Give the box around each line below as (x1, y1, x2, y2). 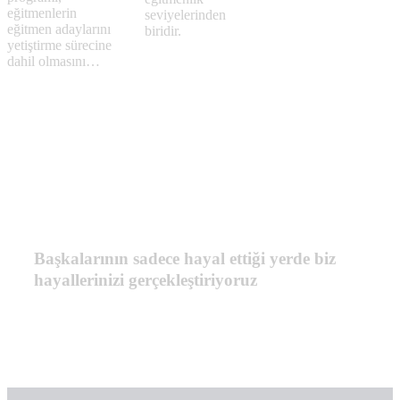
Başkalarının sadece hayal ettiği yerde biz (34, 248, 336, 268)
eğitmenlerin (7, 4, 77, 21)
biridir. (144, 22, 181, 38)
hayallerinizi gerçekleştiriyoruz (34, 270, 257, 289)
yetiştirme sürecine (7, 37, 112, 53)
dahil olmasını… (7, 53, 100, 69)
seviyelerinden (144, 6, 226, 22)
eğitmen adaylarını (7, 21, 111, 37)
